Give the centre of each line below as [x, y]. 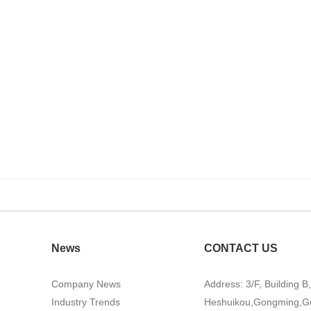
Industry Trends [86, 302]
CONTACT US [241, 248]
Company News [86, 284]
